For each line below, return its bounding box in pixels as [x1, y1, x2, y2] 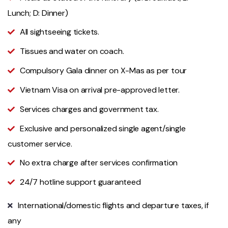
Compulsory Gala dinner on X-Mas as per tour [19, 65, 187, 76]
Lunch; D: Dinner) [8, 8, 68, 19]
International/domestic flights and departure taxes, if [17, 200, 209, 211]
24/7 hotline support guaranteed [19, 177, 141, 188]
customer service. [8, 138, 72, 150]
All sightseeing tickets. [19, 26, 100, 38]
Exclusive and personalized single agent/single [19, 123, 186, 134]
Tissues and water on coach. [19, 46, 124, 57]
